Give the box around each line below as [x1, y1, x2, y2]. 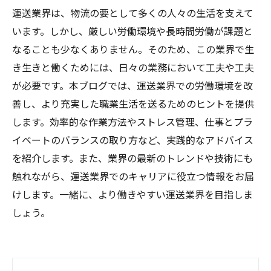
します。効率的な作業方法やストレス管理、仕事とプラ [12, 114, 253, 129]
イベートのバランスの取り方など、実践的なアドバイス [12, 132, 253, 147]
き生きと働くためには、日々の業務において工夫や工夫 [12, 60, 254, 74]
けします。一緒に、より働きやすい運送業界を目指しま [12, 187, 253, 201]
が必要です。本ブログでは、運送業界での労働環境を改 [12, 78, 253, 93]
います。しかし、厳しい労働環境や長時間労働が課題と [12, 24, 253, 38]
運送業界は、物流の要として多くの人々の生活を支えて [12, 5, 253, 20]
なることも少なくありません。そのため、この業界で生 [12, 42, 254, 56]
